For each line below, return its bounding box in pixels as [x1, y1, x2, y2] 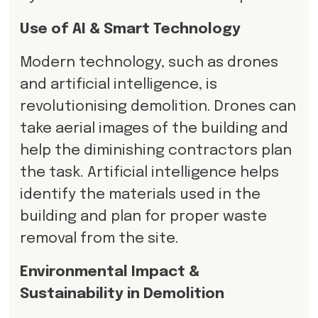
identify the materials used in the [19, 187, 261, 202]
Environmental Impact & [19, 264, 199, 280]
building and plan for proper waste [19, 209, 267, 224]
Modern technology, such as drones [19, 55, 278, 70]
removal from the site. [19, 231, 179, 246]
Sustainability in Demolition [19, 286, 224, 302]
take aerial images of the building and [19, 121, 288, 136]
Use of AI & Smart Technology [19, 21, 241, 37]
